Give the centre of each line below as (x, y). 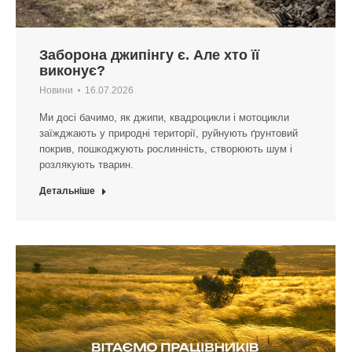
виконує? (72, 71)
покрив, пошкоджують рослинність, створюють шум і (166, 149)
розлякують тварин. (86, 165)
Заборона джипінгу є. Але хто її (149, 55)
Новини (56, 91)
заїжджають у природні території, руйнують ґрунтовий (169, 134)
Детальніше (67, 191)
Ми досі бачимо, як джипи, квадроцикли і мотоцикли (164, 118)
